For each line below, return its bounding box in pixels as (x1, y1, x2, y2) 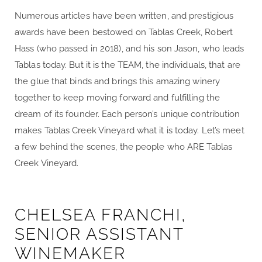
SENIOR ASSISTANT (15, 225, 184, 244)
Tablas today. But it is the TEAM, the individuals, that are (15, 60, 240, 70)
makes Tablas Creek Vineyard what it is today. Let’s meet (15, 125, 244, 136)
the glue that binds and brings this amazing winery (15, 76, 220, 87)
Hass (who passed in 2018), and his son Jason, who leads (15, 43, 244, 54)
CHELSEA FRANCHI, (15, 205, 187, 225)
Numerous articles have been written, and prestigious (15, 11, 234, 21)
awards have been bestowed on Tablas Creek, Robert (15, 27, 233, 37)
